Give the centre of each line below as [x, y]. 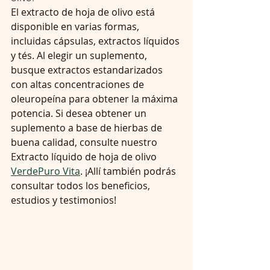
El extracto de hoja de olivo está [84, 12]
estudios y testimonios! [64, 200]
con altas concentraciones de [79, 84]
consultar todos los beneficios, [82, 185]
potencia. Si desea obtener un [80, 113]
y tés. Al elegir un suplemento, [80, 55]
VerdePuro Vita [46, 171]
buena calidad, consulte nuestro [85, 142]
